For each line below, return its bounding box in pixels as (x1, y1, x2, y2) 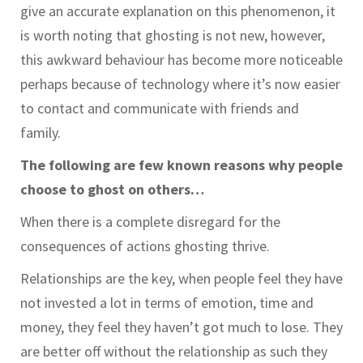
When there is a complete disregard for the (20, 212, 280, 232)
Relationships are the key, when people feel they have (20, 269, 343, 288)
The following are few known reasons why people (20, 156, 343, 175)
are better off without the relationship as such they (20, 342, 327, 361)
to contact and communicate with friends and (20, 99, 299, 118)
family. (20, 123, 64, 143)
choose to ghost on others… (20, 180, 204, 199)
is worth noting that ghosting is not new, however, (20, 26, 325, 45)
